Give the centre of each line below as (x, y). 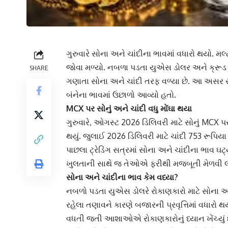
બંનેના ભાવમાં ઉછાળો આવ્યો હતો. (121, 95)
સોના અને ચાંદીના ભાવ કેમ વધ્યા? (122, 177)
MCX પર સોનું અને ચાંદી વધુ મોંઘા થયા (129, 109)
